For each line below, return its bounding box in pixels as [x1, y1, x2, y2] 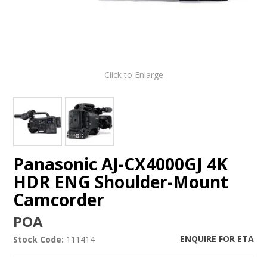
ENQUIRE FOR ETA [179, 232, 254, 244]
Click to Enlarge [104, 69, 163, 80]
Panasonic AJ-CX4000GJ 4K [13, 152, 228, 175]
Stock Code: [13, 233, 64, 245]
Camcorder [13, 188, 105, 211]
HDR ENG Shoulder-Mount [13, 170, 229, 193]
